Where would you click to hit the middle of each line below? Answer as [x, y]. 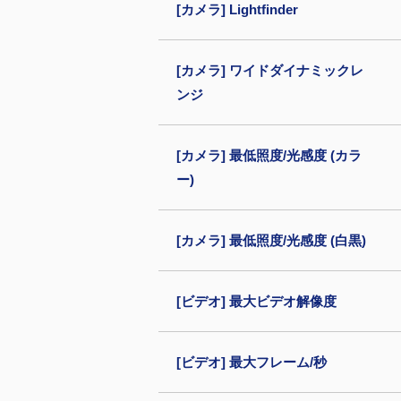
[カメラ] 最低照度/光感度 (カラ [269, 155]
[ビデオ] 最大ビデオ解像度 [256, 301]
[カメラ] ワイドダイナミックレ [270, 70]
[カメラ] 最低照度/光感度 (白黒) [271, 240]
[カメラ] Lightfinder [237, 9]
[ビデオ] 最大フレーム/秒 [252, 362]
